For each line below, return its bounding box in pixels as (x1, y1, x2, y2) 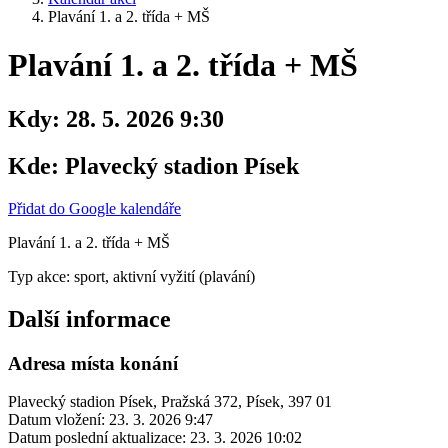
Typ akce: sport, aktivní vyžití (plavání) (8, 267, 255, 285)
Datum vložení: (8, 411, 105, 429)
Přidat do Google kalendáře (8, 199, 181, 217)
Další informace (8, 305, 171, 332)
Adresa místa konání (8, 352, 178, 374)
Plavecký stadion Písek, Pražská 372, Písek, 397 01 (8, 393, 332, 411)
